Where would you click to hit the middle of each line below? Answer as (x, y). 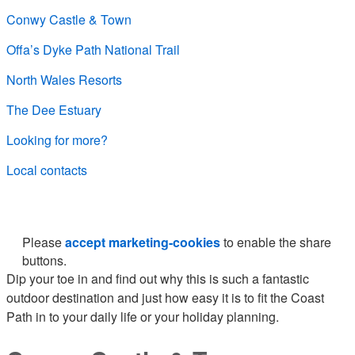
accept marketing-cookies (143, 242)
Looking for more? (57, 140)
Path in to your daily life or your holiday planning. (143, 317)
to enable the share (276, 242)
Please (44, 242)
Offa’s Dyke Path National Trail (93, 50)
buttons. (44, 260)
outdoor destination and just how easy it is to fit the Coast (165, 298)
